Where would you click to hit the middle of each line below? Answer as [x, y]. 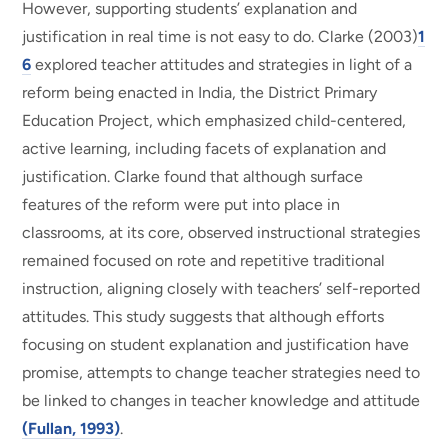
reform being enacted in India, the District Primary [200, 92]
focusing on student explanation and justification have [216, 344]
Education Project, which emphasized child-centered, [214, 120]
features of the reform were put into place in [181, 204]
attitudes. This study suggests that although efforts [203, 316]
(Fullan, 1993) [71, 428]
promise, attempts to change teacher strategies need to [221, 372]
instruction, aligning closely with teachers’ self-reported [221, 288]
